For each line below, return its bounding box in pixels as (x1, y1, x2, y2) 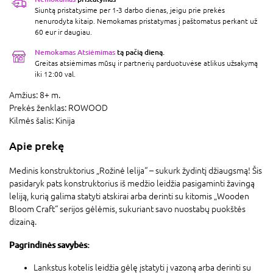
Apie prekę (9, 138, 64, 152)
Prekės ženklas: (9, 102, 68, 113)
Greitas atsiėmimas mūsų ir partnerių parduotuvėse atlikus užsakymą (35, 58, 258, 68)
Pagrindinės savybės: (9, 239, 90, 250)
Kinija (55, 115, 75, 126)
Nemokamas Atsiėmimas (35, 47, 115, 57)
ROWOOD (68, 102, 108, 113)
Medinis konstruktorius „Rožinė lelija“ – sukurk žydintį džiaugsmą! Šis (9, 165, 262, 175)
